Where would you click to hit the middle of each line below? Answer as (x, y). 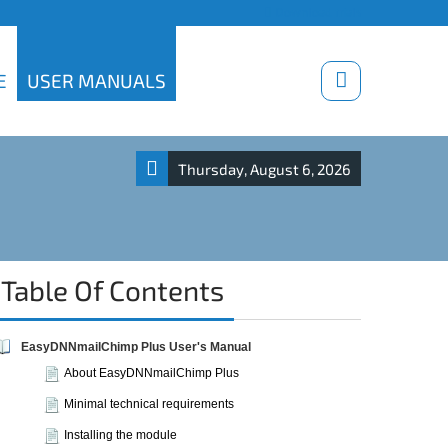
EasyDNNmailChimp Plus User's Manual (136, 347)
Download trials (316, 12)
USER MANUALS (96, 80)
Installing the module (120, 435)
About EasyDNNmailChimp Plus (151, 373)
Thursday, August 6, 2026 (264, 169)
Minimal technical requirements (149, 404)
